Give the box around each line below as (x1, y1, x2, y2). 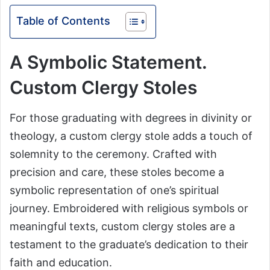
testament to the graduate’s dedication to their (10, 238, 248, 251)
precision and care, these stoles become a (10, 166, 224, 179)
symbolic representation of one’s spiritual (10, 184, 219, 197)
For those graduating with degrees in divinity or (10, 111, 252, 125)
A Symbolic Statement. (10, 51, 207, 74)
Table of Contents (16, 14, 110, 28)
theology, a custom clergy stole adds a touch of (10, 130, 253, 143)
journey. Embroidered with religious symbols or (10, 202, 248, 215)
